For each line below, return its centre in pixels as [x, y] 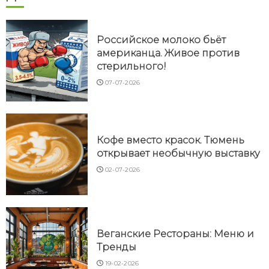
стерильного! [131, 67]
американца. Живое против [168, 53]
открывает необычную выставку [178, 154]
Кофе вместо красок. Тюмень [171, 141]
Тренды [116, 247]
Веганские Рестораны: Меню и [175, 234]
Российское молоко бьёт [161, 40]
